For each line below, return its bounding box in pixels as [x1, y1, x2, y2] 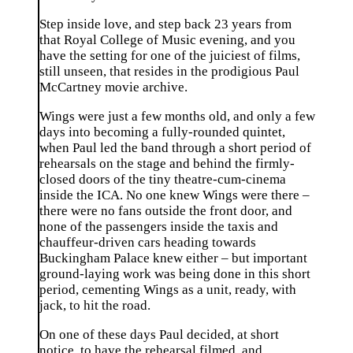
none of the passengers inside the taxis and [39, 218, 278, 234]
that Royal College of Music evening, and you [39, 32, 295, 48]
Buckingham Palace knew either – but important [39, 250, 307, 266]
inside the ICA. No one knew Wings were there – [39, 187, 310, 203]
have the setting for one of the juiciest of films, [39, 48, 300, 64]
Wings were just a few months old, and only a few [39, 108, 315, 124]
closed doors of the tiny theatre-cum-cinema [39, 171, 286, 187]
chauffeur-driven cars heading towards [39, 234, 256, 250]
